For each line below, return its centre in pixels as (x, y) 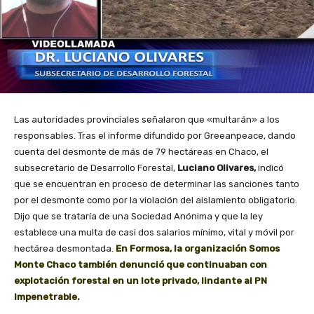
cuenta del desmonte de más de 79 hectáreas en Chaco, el (141, 152)
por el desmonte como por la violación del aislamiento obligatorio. (156, 200)
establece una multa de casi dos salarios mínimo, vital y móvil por (154, 233)
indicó (270, 168)
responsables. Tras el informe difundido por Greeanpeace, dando (155, 136)
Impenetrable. (47, 297)
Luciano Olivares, (217, 168)
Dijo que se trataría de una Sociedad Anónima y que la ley (138, 217)
